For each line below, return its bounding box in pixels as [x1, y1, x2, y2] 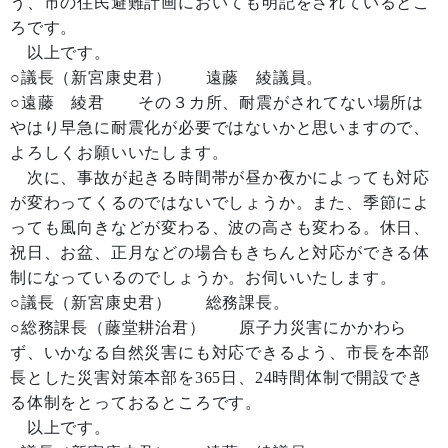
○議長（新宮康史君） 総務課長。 [10, 294, 290, 311]
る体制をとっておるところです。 [10, 394, 262, 411]
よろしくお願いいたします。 [10, 144, 229, 161]
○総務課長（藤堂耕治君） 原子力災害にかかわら [10, 319, 408, 336]
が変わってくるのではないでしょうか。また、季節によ [10, 194, 431, 211]
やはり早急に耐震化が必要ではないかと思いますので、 [10, 119, 430, 136]
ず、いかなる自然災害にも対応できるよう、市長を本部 [10, 344, 430, 361]
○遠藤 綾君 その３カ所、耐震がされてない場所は [10, 94, 424, 111]
